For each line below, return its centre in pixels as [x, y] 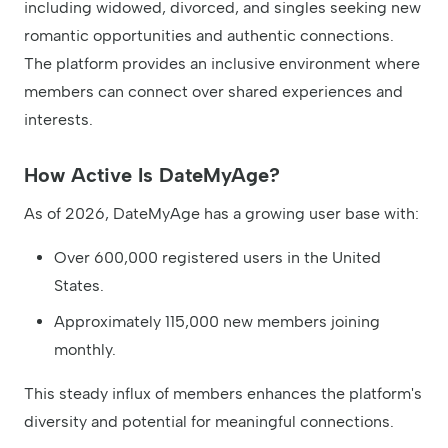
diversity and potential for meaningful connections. [209, 421]
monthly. [85, 349]
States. [79, 285]
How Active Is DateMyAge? [152, 174]
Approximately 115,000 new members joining [217, 321]
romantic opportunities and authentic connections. [209, 35]
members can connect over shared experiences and [213, 91]
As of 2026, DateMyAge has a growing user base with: [221, 213]
